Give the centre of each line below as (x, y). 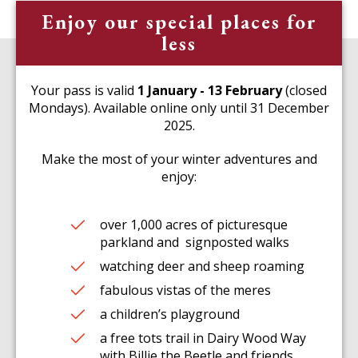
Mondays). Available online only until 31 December (179, 108)
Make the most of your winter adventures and (179, 159)
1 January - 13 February (210, 91)
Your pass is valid (84, 91)
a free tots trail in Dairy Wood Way (203, 338)
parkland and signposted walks (194, 243)
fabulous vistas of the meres (185, 290)
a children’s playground (169, 314)
